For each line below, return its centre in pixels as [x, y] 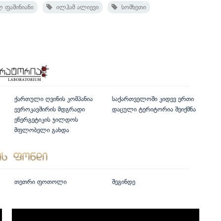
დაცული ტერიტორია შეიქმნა [154, 109]
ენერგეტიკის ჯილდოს [46, 119]
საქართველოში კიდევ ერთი [153, 99]
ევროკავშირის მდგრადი [50, 109]
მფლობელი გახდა [42, 130]
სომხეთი [132, 7]
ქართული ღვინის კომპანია [54, 99]
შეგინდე [123, 182]
